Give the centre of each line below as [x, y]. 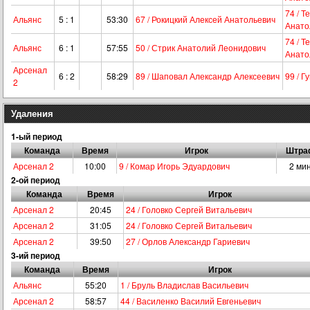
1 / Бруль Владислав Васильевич [184, 285]
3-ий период [36, 255]
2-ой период [36, 180]
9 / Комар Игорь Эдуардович [174, 166]
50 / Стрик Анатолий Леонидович [201, 47]
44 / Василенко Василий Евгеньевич [191, 301]
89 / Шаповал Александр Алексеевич [208, 76]
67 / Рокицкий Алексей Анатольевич [206, 19]
